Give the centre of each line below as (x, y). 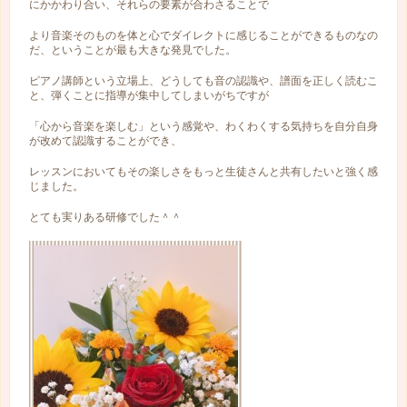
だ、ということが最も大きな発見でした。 (133, 50)
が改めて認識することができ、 (106, 141)
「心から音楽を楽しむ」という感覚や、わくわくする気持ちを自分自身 (204, 127)
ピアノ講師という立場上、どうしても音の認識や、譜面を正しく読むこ (204, 81)
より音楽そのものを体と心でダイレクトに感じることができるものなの (204, 36)
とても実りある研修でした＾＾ (106, 218)
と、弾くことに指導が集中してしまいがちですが (149, 96)
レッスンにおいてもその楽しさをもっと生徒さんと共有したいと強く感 (204, 172)
